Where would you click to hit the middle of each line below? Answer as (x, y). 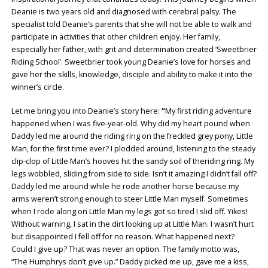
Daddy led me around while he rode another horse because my (125, 186)
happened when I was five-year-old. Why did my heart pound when (130, 123)
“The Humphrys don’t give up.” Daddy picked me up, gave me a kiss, (130, 261)
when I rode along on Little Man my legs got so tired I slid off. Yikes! (129, 211)
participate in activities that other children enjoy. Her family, (115, 36)
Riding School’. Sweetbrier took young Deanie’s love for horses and (131, 62)
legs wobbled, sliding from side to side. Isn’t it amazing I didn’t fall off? (134, 173)
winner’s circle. (37, 87)
